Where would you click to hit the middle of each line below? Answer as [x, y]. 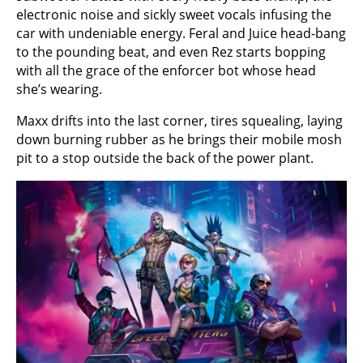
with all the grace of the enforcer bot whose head [166, 71]
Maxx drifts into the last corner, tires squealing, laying [179, 121]
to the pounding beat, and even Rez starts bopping [171, 52]
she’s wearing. [59, 90]
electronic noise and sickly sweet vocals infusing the [174, 15]
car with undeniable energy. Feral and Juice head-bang [181, 34]
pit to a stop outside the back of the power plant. [165, 158]
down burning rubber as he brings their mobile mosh [179, 140]
